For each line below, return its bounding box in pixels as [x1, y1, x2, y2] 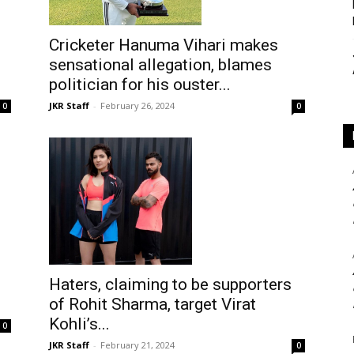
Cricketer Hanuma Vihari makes [49, 36, 278, 55]
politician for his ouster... [49, 75, 231, 94]
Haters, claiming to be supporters [49, 274, 292, 294]
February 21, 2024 [100, 338, 175, 351]
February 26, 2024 [100, 100, 175, 111]
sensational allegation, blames [49, 55, 272, 74]
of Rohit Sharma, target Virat [49, 294, 256, 314]
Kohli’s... [49, 314, 110, 333]
